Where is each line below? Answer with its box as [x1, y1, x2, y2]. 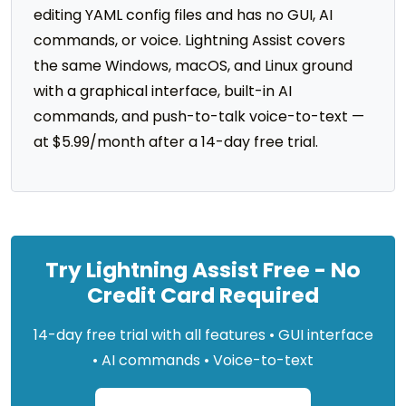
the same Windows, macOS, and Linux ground [34, 54, 353, 76]
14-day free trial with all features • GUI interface [33, 324, 373, 345]
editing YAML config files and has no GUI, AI [34, 4, 333, 25]
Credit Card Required [87, 279, 319, 310]
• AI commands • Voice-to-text [92, 349, 314, 371]
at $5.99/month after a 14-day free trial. [34, 130, 318, 152]
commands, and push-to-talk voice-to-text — [34, 105, 364, 127]
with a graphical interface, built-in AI [34, 80, 292, 101]
